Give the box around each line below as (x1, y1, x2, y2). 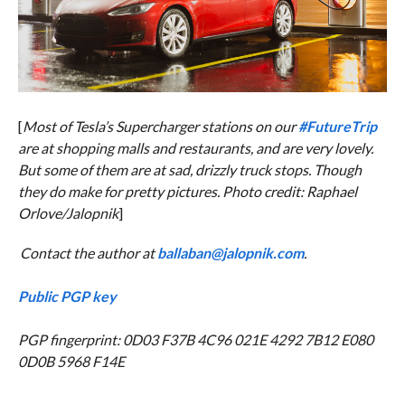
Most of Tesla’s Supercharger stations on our (22, 117, 298, 135)
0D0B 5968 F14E (17, 352, 125, 370)
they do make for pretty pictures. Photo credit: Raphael (17, 182, 357, 200)
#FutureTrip (297, 117, 377, 135)
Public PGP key (17, 287, 117, 305)
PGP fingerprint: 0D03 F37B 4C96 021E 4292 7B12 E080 (17, 330, 373, 348)
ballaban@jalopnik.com (156, 243, 304, 261)
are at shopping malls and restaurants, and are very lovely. (17, 138, 373, 156)
